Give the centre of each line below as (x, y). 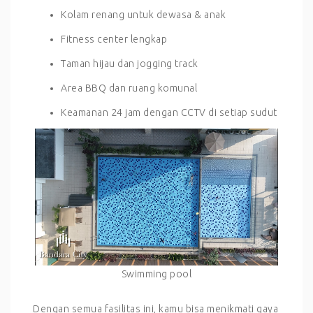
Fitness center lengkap (114, 39)
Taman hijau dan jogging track (130, 64)
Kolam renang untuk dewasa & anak (143, 15)
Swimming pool (156, 274)
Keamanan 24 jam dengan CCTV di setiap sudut (169, 112)
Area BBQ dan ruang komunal (129, 88)
